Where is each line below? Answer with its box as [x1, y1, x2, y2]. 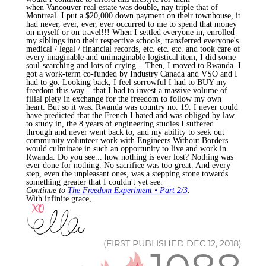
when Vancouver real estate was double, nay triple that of [26, 2, 218, 12]
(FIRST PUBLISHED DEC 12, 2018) [103, 237, 242, 249]
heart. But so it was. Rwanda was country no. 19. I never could [26, 102, 238, 112]
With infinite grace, [26, 194, 91, 203]
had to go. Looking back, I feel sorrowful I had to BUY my [26, 77, 227, 87]
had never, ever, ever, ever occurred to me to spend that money [26, 19, 237, 28]
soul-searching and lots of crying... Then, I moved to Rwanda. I [26, 61, 241, 70]
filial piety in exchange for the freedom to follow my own [26, 94, 221, 103]
